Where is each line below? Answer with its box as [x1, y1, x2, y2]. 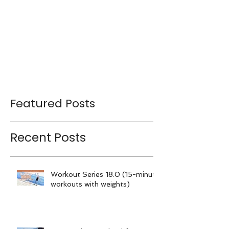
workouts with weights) [51, 179, 130, 188]
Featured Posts [10, 95, 95, 111]
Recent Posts [10, 129, 86, 146]
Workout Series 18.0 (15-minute [51, 170, 159, 178]
